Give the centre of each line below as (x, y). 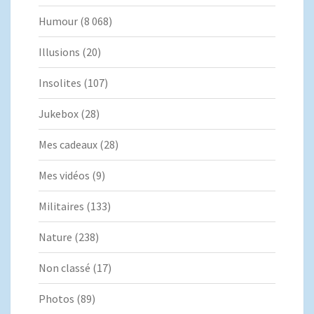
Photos (56, 299)
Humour (58, 21)
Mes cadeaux (68, 145)
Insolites (60, 83)
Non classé (64, 268)
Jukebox (59, 114)
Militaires (61, 206)
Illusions (59, 52)
